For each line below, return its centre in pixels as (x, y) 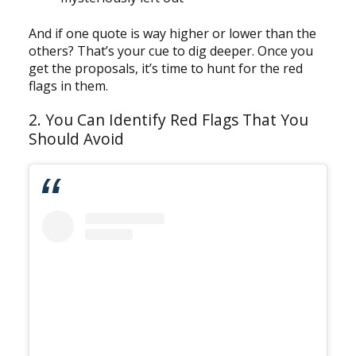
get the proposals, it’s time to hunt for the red (165, 68)
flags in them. (68, 85)
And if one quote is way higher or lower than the (172, 33)
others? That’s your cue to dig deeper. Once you (170, 50)
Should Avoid (76, 138)
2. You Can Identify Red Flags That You (168, 119)
